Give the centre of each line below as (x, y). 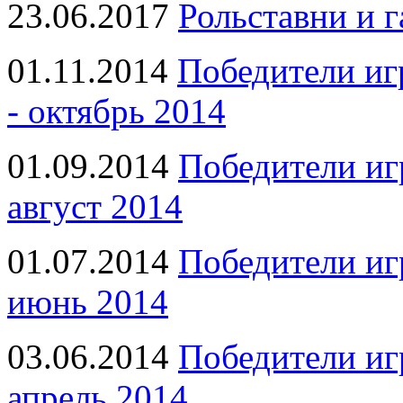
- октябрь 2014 (116, 111)
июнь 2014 (88, 301)
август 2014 (95, 206)
